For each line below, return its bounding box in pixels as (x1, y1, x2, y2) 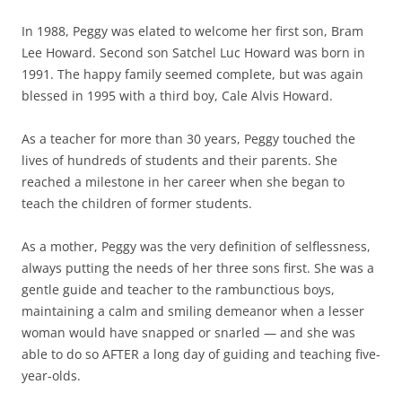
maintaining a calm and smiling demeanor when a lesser (22, 302, 364, 320)
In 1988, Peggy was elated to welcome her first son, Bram (22, 22, 363, 40)
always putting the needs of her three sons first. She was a (22, 259, 374, 277)
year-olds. (22, 367, 81, 385)
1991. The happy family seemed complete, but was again (22, 66, 363, 83)
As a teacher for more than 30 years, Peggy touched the (22, 130, 355, 148)
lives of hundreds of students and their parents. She (22, 152, 337, 170)
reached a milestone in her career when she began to (22, 173, 345, 191)
